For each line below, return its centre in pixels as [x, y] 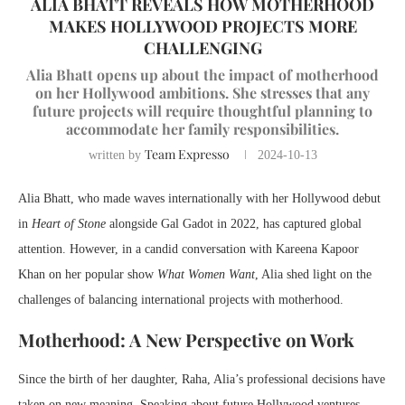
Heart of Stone [69, 224]
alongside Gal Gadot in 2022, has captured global [234, 224]
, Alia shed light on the [313, 275]
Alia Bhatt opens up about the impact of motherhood [202, 75]
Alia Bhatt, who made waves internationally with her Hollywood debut [199, 199]
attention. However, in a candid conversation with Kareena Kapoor [188, 250]
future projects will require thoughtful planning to [202, 111]
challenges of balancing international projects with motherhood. [181, 300]
